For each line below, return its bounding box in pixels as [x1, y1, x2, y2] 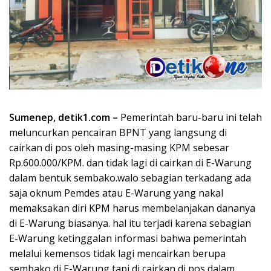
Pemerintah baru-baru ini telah [118, 110, 262, 124]
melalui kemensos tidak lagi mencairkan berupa [9, 246, 226, 260]
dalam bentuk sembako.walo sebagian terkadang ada [9, 171, 251, 184]
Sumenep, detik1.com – [9, 110, 118, 124]
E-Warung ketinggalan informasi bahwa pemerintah [9, 231, 246, 245]
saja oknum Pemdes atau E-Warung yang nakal [9, 186, 223, 200]
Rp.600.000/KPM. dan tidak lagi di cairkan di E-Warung [9, 155, 252, 169]
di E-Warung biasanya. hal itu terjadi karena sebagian [9, 216, 251, 230]
